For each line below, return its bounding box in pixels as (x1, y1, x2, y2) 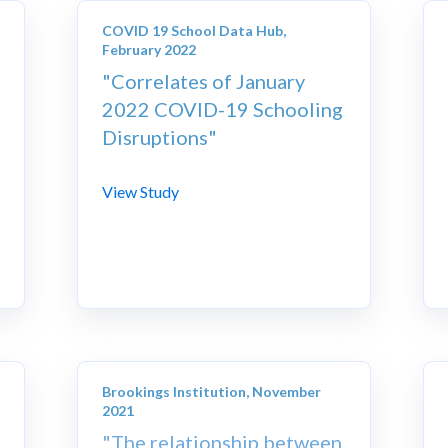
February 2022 (102, 41, 197, 59)
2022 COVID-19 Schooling (102, 97, 344, 122)
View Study (102, 182, 180, 202)
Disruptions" (102, 125, 218, 150)
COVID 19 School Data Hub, (102, 22, 287, 40)
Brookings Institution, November (102, 383, 322, 401)
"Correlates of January (102, 69, 306, 94)
